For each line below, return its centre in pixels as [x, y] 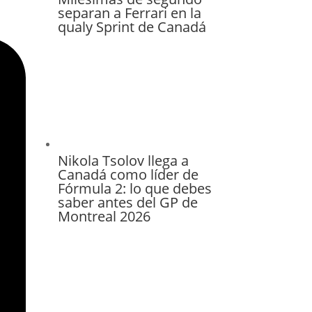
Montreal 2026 [104, 216]
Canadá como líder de [128, 174]
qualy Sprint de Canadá [132, 27]
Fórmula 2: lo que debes [134, 188]
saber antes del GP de [127, 202]
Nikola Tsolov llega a [123, 160]
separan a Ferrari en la [129, 13]
